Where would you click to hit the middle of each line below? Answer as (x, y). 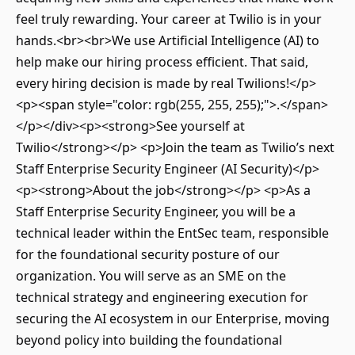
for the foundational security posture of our (148, 254)
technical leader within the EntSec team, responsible (172, 233)
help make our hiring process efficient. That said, (162, 62)
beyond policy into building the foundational (149, 340)
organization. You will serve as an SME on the (151, 276)
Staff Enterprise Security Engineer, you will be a (156, 212)
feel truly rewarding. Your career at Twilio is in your (169, 19)
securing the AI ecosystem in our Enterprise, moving (173, 319)
